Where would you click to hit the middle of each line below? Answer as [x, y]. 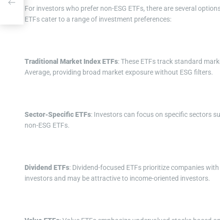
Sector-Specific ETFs [58, 115]
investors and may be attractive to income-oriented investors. [117, 179]
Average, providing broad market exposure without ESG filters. [119, 72]
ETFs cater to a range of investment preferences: [98, 19]
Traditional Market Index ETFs [71, 62]
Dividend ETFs [47, 168]
